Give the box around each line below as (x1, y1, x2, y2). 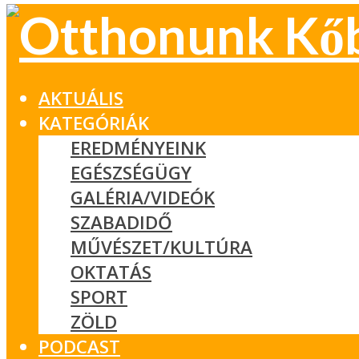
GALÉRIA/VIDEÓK (71, 184, 215, 210)
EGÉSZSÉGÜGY (71, 159, 192, 185)
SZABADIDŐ (71, 209, 172, 235)
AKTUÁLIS (38, 85, 123, 111)
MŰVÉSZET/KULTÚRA (71, 234, 252, 260)
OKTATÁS (71, 259, 151, 284)
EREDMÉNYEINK (71, 135, 206, 160)
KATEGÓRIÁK (38, 110, 149, 135)
